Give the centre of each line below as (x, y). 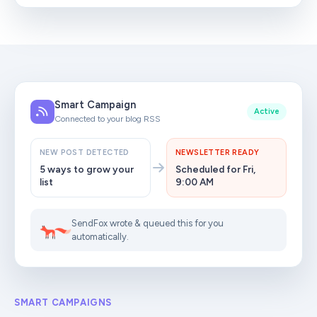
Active (267, 111)
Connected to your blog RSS (108, 119)
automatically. (100, 237)
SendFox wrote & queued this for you (147, 223)
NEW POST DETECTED (85, 152)
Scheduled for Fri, (215, 169)
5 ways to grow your (87, 169)
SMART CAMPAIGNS (63, 302)
